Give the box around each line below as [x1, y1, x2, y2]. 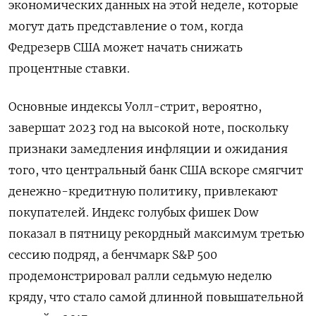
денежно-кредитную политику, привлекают [8, 184, 278, 198]
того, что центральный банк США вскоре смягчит [8, 163, 303, 177]
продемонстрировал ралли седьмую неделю [8, 269, 272, 283]
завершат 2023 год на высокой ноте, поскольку [8, 121, 288, 135]
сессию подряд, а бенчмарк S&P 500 [8, 248, 217, 262]
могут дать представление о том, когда [8, 19, 243, 33]
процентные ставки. [8, 61, 130, 75]
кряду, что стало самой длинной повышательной [8, 290, 304, 304]
